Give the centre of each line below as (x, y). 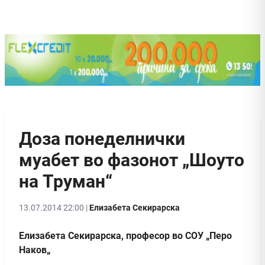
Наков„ (35, 250)
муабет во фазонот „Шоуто (132, 160)
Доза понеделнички (102, 138)
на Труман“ (66, 181)
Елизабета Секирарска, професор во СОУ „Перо (125, 235)
